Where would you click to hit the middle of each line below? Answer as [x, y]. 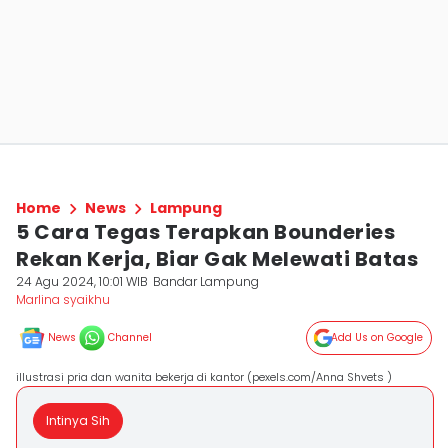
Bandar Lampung [206, 281]
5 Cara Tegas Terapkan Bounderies [205, 232]
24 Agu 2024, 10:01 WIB [82, 281]
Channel [130, 337]
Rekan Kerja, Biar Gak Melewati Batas [217, 259]
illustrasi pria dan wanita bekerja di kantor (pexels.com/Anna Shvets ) [204, 377]
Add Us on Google [377, 337]
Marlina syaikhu [63, 299]
